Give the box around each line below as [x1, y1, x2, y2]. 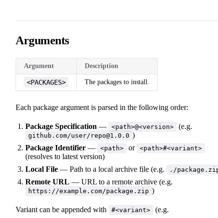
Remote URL [25, 177, 70, 186]
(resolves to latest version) [25, 152, 105, 161]
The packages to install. [85, 78, 149, 86]
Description [85, 62, 118, 70]
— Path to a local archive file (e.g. [58, 164, 166, 173]
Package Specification [25, 122, 97, 130]
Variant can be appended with [16, 205, 109, 214]
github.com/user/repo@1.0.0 [28, 131, 129, 139]
